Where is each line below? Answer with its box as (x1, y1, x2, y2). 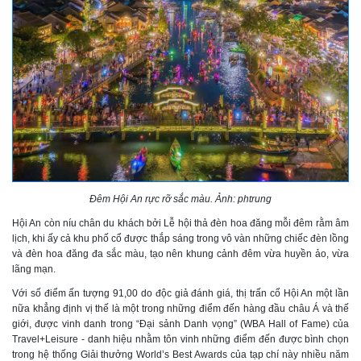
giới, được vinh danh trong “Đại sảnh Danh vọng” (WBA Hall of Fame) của (12, 317, 349, 330)
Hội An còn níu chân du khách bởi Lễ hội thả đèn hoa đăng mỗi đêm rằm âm (12, 217, 349, 229)
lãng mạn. (12, 263, 56, 275)
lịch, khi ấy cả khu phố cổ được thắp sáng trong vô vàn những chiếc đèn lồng (12, 232, 349, 244)
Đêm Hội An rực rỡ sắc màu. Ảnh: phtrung (89, 193, 272, 205)
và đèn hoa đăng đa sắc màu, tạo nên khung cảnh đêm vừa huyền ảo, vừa (12, 247, 349, 259)
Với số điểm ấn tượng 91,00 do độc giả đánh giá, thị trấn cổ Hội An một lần (12, 287, 349, 299)
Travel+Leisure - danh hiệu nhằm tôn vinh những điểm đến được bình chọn (12, 333, 349, 345)
